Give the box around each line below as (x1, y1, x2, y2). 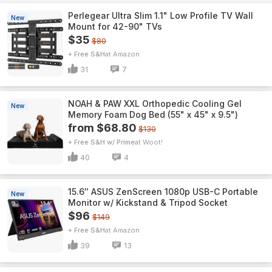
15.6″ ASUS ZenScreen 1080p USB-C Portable (68, 186, 258, 197)
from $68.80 (68, 121, 136, 134)
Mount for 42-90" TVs (68, 21, 162, 32)
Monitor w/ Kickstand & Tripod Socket (68, 197, 228, 208)
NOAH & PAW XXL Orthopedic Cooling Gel (68, 98, 242, 109)
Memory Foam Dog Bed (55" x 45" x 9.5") (68, 109, 238, 120)
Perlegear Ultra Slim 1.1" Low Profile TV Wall (68, 10, 253, 21)
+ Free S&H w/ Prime (68, 138, 135, 146)
